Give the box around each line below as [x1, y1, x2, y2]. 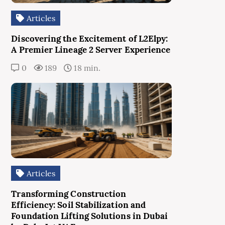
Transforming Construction [11, 188, 127, 200]
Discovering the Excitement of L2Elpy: [11, 33, 168, 45]
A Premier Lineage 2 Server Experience [11, 44, 171, 56]
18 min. [72, 63, 100, 73]
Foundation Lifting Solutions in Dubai [11, 210, 168, 222]
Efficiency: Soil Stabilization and [11, 199, 146, 211]
